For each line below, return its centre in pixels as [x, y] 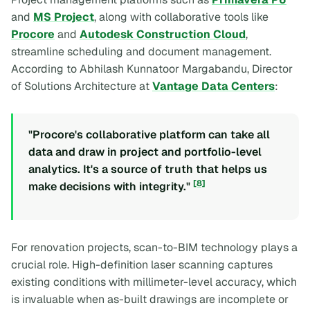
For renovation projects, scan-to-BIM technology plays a [154, 248]
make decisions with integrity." [111, 186]
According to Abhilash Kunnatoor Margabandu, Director [152, 69]
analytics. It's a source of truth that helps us [148, 169]
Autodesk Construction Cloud [163, 34]
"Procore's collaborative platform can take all [149, 134]
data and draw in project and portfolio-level [145, 152]
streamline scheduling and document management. [141, 51]
